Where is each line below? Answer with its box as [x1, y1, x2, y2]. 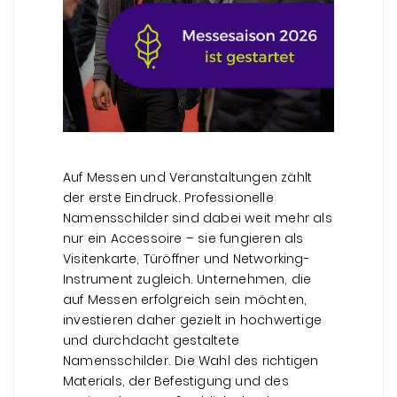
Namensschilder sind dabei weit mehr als [63, 208, 332, 227]
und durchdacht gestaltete [63, 331, 239, 349]
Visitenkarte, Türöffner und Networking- [63, 249, 310, 268]
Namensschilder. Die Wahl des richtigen [63, 351, 319, 370]
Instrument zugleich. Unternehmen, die [63, 269, 312, 288]
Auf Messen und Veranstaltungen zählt [63, 167, 313, 186]
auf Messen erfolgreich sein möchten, [63, 290, 307, 308]
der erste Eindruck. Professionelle [63, 188, 274, 206]
